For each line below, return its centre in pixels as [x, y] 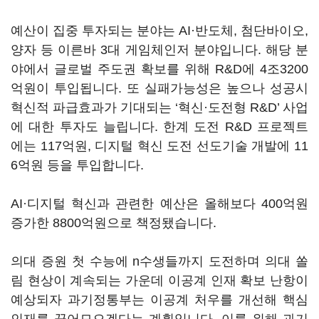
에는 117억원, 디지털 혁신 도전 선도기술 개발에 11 [159, 146]
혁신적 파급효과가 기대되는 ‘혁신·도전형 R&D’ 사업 [159, 108]
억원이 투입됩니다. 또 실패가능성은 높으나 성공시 [159, 88]
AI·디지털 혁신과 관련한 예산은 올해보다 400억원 [159, 204]
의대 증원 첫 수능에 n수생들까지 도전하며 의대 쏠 [159, 261]
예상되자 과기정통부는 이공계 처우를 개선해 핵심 [159, 300]
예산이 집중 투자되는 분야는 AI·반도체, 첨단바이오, [159, 31]
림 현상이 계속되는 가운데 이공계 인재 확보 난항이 [159, 281]
